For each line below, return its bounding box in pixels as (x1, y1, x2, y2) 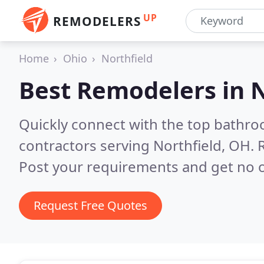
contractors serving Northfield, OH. (19, 136, 258, 155)
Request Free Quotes (34, 197, 147, 213)
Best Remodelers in (19, 74, 250, 106)
